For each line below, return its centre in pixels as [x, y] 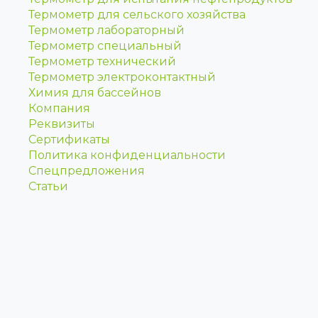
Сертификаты [69, 139]
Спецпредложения [87, 171]
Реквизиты [62, 124]
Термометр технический [102, 61]
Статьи [48, 186]
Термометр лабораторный [106, 30]
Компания [59, 108]
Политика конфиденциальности [127, 155]
